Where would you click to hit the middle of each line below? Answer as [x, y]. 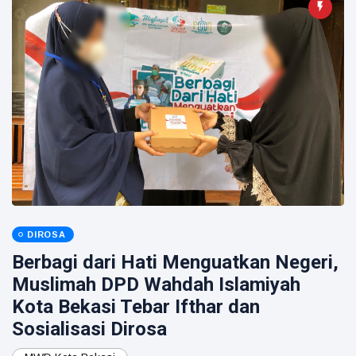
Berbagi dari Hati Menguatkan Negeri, [175, 262]
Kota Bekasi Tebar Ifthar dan [136, 307]
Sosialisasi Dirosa [89, 329]
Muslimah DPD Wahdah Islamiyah [156, 284]
